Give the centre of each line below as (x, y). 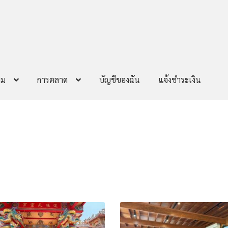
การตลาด (53, 80)
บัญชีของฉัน (120, 80)
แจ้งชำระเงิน (180, 80)
